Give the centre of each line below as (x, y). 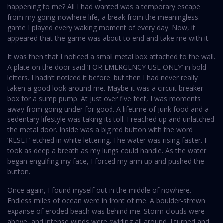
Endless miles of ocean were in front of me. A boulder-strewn (106, 201)
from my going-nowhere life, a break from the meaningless (103, 17)
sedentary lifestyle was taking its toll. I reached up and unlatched (111, 119)
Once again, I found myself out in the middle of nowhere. (99, 190)
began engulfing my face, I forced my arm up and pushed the (106, 161)
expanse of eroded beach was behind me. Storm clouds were (106, 211)
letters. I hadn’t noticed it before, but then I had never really (103, 78)
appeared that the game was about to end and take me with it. (109, 38)
